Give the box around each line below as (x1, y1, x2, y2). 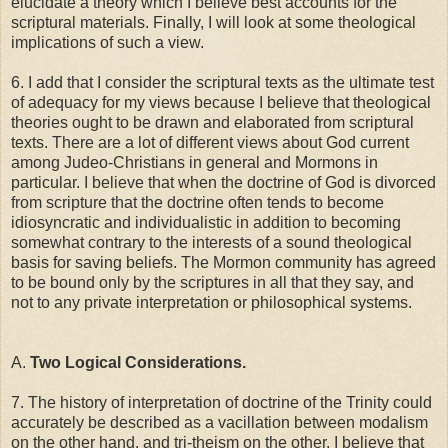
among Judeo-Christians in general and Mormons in (11, 154, 378, 172)
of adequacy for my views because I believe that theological (11, 94, 431, 112)
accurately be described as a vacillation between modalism (11, 414, 428, 432)
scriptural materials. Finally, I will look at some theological (11, 14, 416, 32)
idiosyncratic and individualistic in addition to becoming (11, 214, 401, 232)
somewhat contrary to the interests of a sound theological (11, 234, 412, 252)
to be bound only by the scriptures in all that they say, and (11, 274, 414, 292)
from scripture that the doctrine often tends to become (11, 194, 384, 212)
